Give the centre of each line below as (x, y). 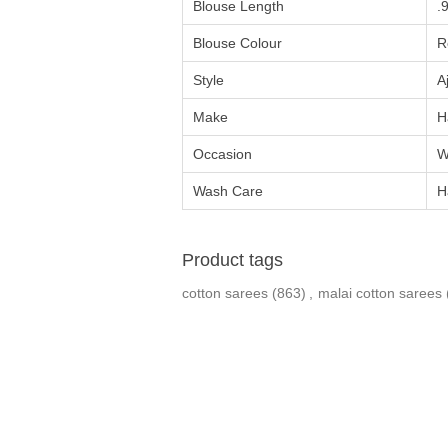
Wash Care (228, 191)
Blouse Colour (237, 43)
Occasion (222, 154)
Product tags (232, 260)
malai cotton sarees (380, 293)
